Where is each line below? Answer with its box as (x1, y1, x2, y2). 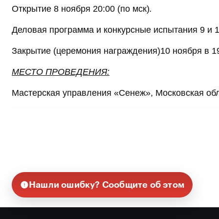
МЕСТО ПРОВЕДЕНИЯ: (12, 67, 109, 77)
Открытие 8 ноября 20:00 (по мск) (12, 4, 150, 14)
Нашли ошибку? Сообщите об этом (29, 180, 184, 190)
